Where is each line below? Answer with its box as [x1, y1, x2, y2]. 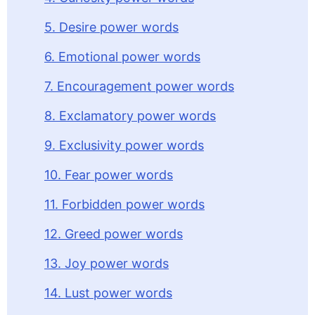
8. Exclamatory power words [44, 108, 216, 123]
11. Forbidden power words [44, 197, 205, 212]
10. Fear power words [44, 167, 173, 182]
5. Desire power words [44, 20, 179, 34]
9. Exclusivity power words [44, 138, 204, 153]
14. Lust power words [44, 285, 172, 300]
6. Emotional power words [44, 49, 200, 64]
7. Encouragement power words [44, 79, 234, 94]
